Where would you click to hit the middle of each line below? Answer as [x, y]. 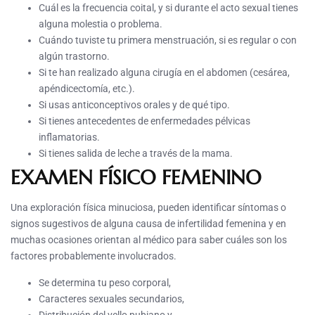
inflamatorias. [69, 137]
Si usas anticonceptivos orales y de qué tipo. [134, 105]
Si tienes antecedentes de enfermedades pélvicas [144, 121]
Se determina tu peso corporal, [105, 283]
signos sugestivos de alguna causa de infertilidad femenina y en [148, 224]
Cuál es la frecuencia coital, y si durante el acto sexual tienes [168, 8]
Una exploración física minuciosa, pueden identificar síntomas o [148, 208]
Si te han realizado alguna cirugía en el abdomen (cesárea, [164, 73]
